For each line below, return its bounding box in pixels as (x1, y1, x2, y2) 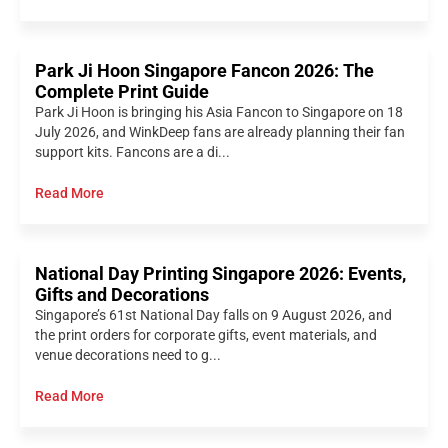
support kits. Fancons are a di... (35, 143, 230, 161)
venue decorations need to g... (35, 346, 221, 364)
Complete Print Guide (35, 81, 209, 102)
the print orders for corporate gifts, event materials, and (35, 326, 377, 344)
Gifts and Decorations (35, 284, 209, 305)
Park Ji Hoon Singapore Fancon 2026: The (35, 60, 374, 81)
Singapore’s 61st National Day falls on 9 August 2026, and (35, 306, 392, 324)
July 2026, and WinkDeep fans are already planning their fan (35, 123, 405, 141)
